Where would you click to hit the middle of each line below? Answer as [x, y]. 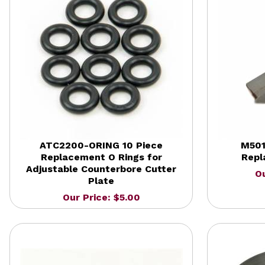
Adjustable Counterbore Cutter [101, 169]
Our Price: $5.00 [101, 197]
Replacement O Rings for [101, 157]
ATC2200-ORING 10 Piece [101, 145]
